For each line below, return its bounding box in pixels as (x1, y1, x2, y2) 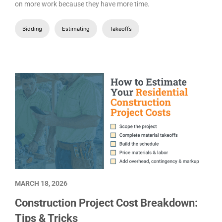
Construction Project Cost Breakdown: (15, 196, 198, 209)
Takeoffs (110, 25, 132, 32)
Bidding (22, 25, 42, 32)
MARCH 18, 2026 (15, 179, 67, 187)
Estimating (62, 25, 90, 32)
